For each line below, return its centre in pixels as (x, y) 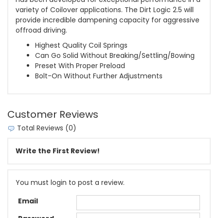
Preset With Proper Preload (80, 66)
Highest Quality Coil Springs (81, 45)
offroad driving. (41, 30)
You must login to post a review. (70, 182)
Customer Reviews (53, 115)
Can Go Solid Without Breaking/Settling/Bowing (115, 56)
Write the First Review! (58, 151)
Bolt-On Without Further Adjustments (99, 76)
